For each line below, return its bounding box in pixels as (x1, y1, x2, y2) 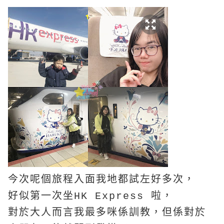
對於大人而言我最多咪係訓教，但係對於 (8, 207, 206, 219)
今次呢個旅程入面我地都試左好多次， (8, 174, 195, 186)
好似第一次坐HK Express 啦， (8, 190, 173, 202)
